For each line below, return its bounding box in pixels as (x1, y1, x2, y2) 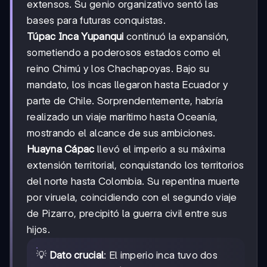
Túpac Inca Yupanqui (27, 30, 124, 42)
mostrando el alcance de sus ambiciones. (27, 126, 216, 139)
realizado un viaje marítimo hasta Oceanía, (27, 110, 218, 123)
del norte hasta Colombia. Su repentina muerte (27, 175, 240, 187)
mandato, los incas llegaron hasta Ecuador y (27, 78, 228, 91)
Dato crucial (49, 249, 104, 261)
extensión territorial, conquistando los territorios (27, 159, 244, 171)
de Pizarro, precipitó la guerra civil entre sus (27, 207, 228, 219)
